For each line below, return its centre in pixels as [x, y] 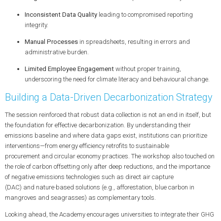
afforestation [134, 187]
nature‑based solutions [68, 187]
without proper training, [147, 69]
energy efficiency [82, 146]
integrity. [36, 25]
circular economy [77, 156]
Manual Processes [51, 41]
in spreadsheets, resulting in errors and [134, 41]
